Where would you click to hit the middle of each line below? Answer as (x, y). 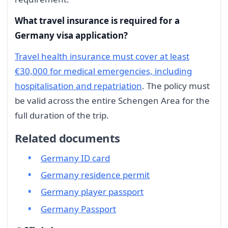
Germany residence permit (95, 175)
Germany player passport (92, 192)
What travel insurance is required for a (97, 20)
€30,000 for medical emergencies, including (103, 71)
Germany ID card (75, 158)
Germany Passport (78, 209)
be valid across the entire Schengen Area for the (112, 101)
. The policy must (176, 86)
